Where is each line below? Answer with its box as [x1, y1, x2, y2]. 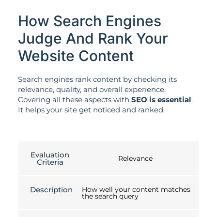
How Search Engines [17, 12, 161, 30]
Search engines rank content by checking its [17, 74, 177, 84]
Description [30, 185, 73, 195]
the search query [82, 192, 139, 201]
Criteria [36, 157, 63, 167]
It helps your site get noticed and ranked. [17, 105, 165, 114]
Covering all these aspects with [17, 94, 131, 104]
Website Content [17, 46, 134, 64]
